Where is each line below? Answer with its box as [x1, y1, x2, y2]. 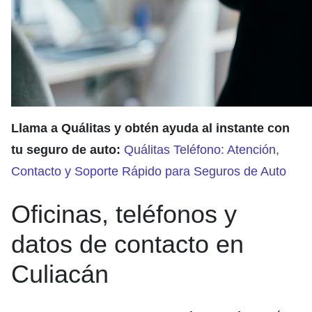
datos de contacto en [11, 230, 244, 259]
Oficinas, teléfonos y [11, 200, 237, 229]
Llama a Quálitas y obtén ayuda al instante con [11, 121, 290, 136]
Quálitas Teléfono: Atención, [124, 143, 279, 157]
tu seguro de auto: [11, 143, 124, 157]
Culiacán [11, 260, 109, 289]
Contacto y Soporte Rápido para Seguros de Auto [11, 164, 286, 179]
